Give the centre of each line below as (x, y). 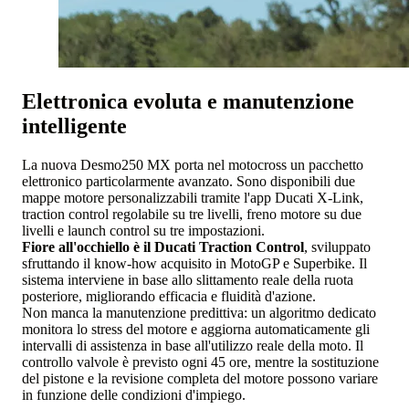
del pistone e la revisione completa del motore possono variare (200, 378)
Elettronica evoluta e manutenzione (188, 102)
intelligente (74, 126)
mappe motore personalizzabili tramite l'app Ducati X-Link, (193, 197)
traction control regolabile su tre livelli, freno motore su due (192, 214)
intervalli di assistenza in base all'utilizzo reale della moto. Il (193, 345)
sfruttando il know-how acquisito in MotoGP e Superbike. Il (194, 263)
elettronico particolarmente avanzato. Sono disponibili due (189, 181)
